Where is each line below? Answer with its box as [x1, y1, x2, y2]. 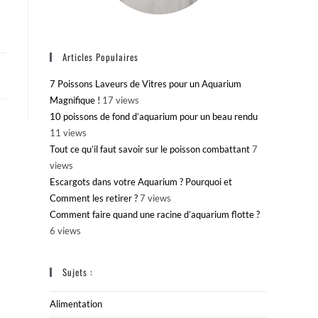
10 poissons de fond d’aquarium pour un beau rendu [50, 111, 258, 122]
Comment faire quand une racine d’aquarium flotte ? [50, 209, 260, 220]
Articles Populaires [62, 50, 138, 64]
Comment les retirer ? [50, 192, 138, 204]
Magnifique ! [50, 94, 100, 106]
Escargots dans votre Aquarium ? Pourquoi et [50, 176, 232, 187]
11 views [50, 127, 87, 138]
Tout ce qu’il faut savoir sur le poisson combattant [50, 143, 250, 155]
